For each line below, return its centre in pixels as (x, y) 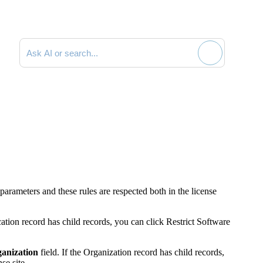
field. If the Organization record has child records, (131, 252)
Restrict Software (198, 221)
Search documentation (60, 43)
